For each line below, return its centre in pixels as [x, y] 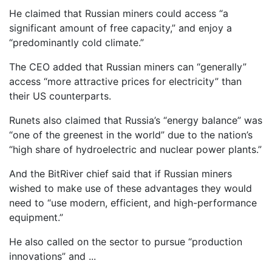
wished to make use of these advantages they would [131, 188]
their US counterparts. [60, 96]
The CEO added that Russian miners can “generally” [128, 67]
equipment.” [36, 217]
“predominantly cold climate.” [76, 42]
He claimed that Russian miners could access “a [119, 13]
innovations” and [47, 256]
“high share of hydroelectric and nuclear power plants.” [135, 149]
